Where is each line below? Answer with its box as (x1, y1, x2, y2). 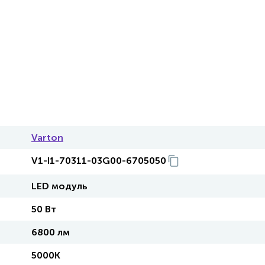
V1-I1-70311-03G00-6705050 (31, 155, 166, 166)
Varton (31, 132, 63, 143)
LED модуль (31, 180, 88, 192)
